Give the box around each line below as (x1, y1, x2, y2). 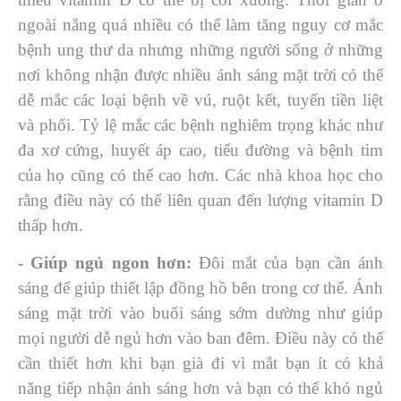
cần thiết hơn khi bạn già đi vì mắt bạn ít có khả (18, 354, 383, 372)
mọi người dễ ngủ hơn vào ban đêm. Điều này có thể (18, 328, 383, 347)
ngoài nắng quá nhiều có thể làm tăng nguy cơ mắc (18, 15, 383, 34)
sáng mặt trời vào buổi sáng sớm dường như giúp (18, 303, 383, 322)
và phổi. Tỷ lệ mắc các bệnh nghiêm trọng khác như (18, 115, 383, 134)
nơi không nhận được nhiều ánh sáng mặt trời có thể (18, 65, 383, 84)
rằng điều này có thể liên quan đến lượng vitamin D (18, 191, 383, 209)
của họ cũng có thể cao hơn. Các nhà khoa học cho (18, 166, 383, 184)
